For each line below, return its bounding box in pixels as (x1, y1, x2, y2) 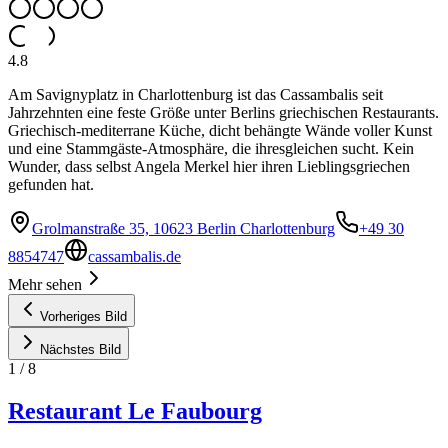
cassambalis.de (88, 248, 181, 266)
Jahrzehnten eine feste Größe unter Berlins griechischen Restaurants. (8, 104, 439, 122)
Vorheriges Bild (40, 309, 127, 325)
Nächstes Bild (40, 342, 121, 358)
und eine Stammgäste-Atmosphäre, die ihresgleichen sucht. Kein (8, 140, 414, 158)
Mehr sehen (8, 276, 82, 294)
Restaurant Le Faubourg (8, 398, 262, 425)
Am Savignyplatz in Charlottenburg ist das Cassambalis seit (8, 86, 383, 104)
